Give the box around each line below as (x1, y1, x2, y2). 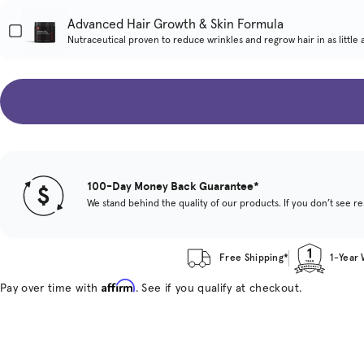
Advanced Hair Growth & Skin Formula (67, 17, 284, 31)
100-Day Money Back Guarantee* (87, 180, 259, 193)
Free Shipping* (219, 253, 289, 263)
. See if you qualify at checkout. (135, 282, 302, 294)
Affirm (101, 278, 136, 292)
